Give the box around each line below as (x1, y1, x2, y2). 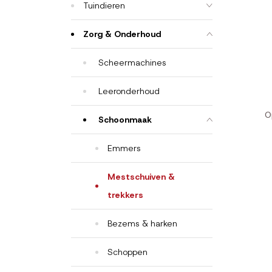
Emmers (107, 143, 141, 154)
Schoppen (107, 246, 148, 257)
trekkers (107, 189, 143, 200)
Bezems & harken (107, 218, 177, 229)
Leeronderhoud (98, 86, 160, 97)
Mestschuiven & (107, 171, 175, 182)
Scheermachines (98, 57, 166, 68)
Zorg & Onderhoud (83, 29, 161, 39)
